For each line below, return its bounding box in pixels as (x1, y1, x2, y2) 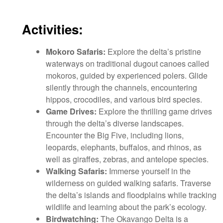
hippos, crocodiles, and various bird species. (46, 93, 202, 105)
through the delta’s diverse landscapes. (46, 117, 184, 129)
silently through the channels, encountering (46, 81, 197, 93)
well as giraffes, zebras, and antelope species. (46, 153, 209, 165)
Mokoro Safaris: (46, 45, 106, 57)
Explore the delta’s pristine (106, 45, 201, 57)
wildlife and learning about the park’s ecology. (46, 201, 207, 213)
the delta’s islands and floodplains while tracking (46, 189, 217, 201)
